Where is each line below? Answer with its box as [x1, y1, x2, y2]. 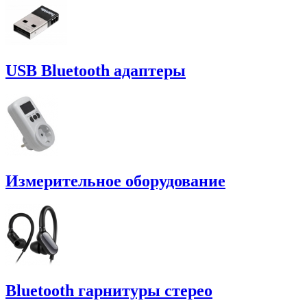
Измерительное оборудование [5, 171, 225, 190]
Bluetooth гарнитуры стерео [5, 282, 212, 300]
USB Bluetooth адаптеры [5, 61, 186, 79]
